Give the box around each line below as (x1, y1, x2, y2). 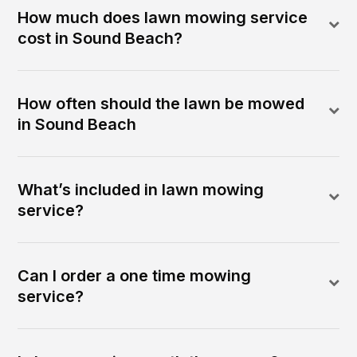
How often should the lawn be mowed (18, 93, 305, 113)
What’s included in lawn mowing (18, 179, 265, 199)
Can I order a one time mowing (18, 265, 252, 285)
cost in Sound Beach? (18, 28, 183, 48)
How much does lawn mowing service (18, 7, 308, 27)
